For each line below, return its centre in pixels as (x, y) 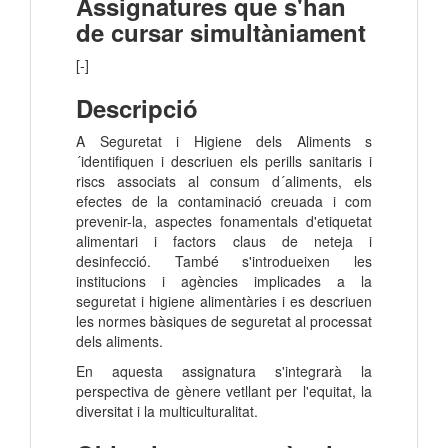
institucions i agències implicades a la (224, 281)
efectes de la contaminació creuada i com (224, 201)
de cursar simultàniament (221, 32)
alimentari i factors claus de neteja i (224, 241)
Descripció (137, 108)
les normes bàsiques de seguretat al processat (224, 321)
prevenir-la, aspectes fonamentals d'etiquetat (224, 221)
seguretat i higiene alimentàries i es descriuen (224, 301)
